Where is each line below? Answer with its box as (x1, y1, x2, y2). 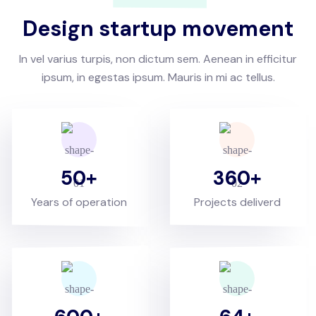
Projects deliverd (193, 194, 281, 209)
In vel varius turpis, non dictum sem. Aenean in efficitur (19, 51, 297, 66)
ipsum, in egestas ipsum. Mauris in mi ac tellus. (41, 69, 275, 85)
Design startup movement (23, 14, 293, 42)
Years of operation (31, 194, 127, 209)
